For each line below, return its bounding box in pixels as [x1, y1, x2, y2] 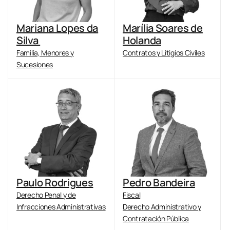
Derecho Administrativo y [123, 202, 201, 212]
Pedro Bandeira [123, 176, 195, 189]
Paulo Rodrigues [16, 176, 93, 189]
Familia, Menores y [16, 48, 74, 57]
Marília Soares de [123, 21, 203, 35]
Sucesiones [16, 60, 53, 69]
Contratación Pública [123, 214, 189, 223]
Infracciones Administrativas [16, 202, 106, 212]
